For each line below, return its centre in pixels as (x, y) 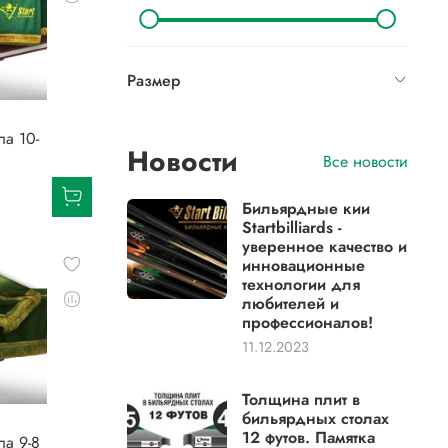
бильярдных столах (316, 419)
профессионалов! (308, 323)
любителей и (291, 304)
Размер (154, 81)
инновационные (304, 266)
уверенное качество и (325, 247)
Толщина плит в (301, 400)
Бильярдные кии (306, 209)
